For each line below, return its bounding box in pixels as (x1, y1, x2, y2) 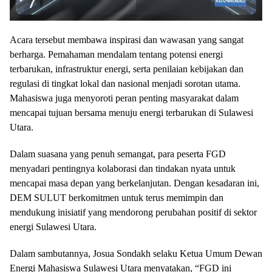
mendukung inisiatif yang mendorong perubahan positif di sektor (10, 207, 257, 218)
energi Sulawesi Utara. (10, 222, 97, 233)
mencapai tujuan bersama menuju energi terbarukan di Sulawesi (10, 107, 253, 118)
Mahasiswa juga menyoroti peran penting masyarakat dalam (10, 93, 239, 104)
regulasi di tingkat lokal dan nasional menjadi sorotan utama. (10, 78, 240, 89)
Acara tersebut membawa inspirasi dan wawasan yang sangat (10, 35, 243, 46)
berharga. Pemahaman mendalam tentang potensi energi (10, 49, 223, 60)
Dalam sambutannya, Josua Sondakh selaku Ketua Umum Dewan (10, 248, 262, 259)
